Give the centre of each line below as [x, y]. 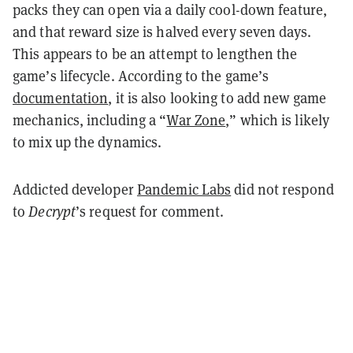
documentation [61, 98]
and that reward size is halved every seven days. [162, 32]
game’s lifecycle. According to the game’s [141, 76]
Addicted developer [75, 189]
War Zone [196, 120]
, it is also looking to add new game [217, 98]
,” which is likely [278, 120]
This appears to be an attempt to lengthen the [155, 54]
